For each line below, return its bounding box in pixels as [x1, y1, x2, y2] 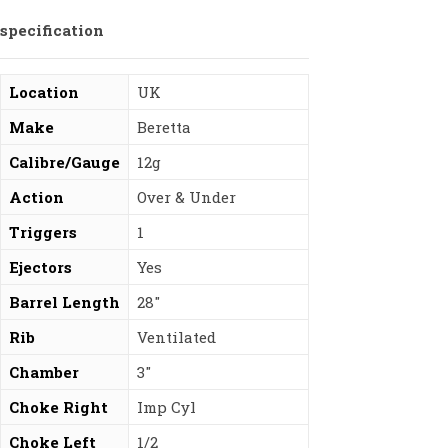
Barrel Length [9, 292, 120, 312]
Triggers [9, 222, 77, 242]
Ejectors [9, 257, 72, 277]
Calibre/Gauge [9, 152, 120, 172]
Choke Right [9, 397, 108, 417]
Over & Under [137, 187, 236, 207]
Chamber [9, 362, 79, 382]
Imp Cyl [137, 397, 196, 417]
